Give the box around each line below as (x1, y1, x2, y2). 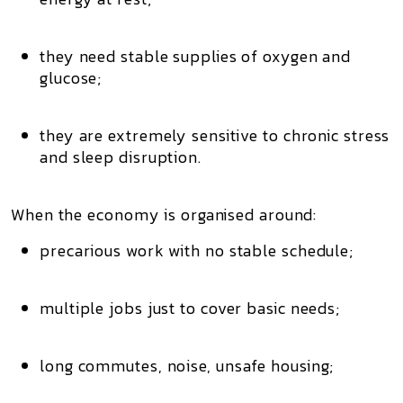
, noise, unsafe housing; (157, 354, 335, 378)
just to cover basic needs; (142, 296, 341, 320)
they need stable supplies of (40, 44, 264, 68)
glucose (40, 66, 98, 90)
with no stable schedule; (164, 238, 354, 263)
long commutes (40, 354, 158, 378)
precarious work (40, 238, 165, 263)
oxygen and (263, 44, 352, 68)
